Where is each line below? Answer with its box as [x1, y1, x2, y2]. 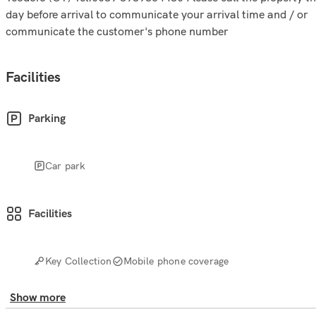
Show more [10, 291, 66, 305]
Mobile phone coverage [123, 254, 229, 267]
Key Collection [45, 254, 112, 267]
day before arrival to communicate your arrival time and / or [6, 7, 308, 21]
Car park [45, 159, 86, 172]
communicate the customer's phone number [6, 24, 228, 38]
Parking [28, 111, 66, 126]
